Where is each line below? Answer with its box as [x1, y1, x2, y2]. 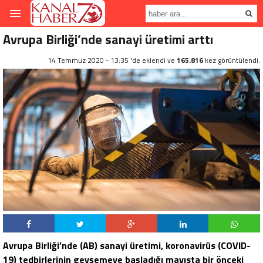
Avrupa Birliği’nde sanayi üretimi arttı [3, 29, 213, 49]
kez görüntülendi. [203, 55, 260, 66]
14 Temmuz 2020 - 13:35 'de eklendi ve [48, 55, 177, 66]
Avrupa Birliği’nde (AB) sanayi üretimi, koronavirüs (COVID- [3, 238, 251, 253]
